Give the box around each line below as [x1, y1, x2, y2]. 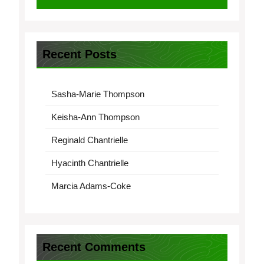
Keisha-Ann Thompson [51, 112, 140, 122]
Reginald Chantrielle [51, 135, 128, 145]
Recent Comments [42, 240, 146, 253]
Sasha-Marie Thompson [51, 89, 144, 99]
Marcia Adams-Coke [51, 181, 131, 191]
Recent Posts [42, 48, 117, 61]
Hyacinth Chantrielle [51, 158, 128, 168]
